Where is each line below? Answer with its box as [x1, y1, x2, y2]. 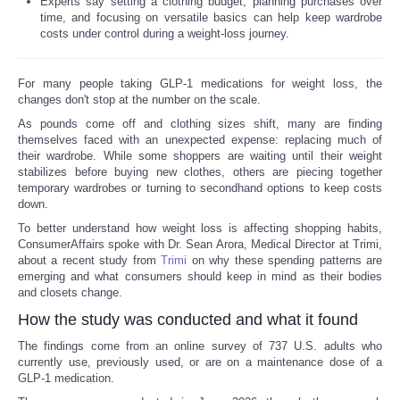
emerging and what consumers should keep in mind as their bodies [18, 269, 382, 283]
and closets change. [18, 285, 122, 299]
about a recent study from [18, 253, 162, 267]
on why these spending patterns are [187, 253, 383, 267]
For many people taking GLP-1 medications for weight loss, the [18, 76, 382, 90]
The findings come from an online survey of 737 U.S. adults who [18, 338, 382, 353]
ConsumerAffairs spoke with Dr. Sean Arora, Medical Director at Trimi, [18, 237, 382, 251]
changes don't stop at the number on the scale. [18, 92, 261, 106]
